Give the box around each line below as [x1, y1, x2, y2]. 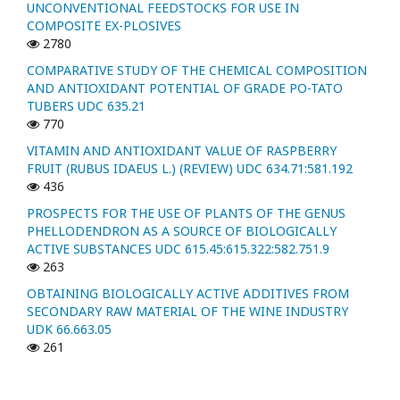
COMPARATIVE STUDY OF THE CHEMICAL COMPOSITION [27, 62, 367, 79]
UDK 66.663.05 [27, 321, 112, 338]
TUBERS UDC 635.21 [27, 97, 146, 115]
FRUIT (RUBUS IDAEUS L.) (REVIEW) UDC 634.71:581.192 [27, 160, 353, 178]
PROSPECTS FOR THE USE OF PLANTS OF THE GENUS [27, 204, 346, 222]
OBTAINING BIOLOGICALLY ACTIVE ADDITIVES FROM [27, 285, 349, 303]
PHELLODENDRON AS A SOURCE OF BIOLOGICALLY [27, 222, 337, 240]
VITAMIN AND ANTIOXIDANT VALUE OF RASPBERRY [27, 142, 337, 160]
